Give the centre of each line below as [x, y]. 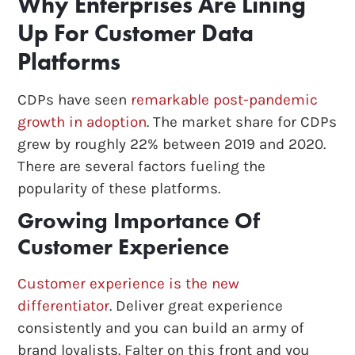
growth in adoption [82, 122]
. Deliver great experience [197, 306]
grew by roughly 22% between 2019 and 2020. [172, 145]
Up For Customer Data [136, 34]
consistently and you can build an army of [161, 328]
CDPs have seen [74, 100]
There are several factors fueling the [142, 167]
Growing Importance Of [139, 221]
